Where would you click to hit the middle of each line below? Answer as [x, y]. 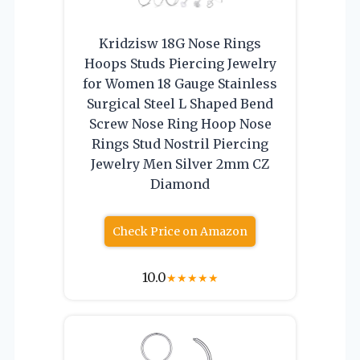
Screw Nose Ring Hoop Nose [180, 123]
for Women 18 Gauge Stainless [180, 83]
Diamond [180, 184]
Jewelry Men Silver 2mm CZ [180, 164]
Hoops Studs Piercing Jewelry [180, 63]
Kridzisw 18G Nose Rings [180, 43]
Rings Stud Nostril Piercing [180, 143]
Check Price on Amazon [180, 231]
